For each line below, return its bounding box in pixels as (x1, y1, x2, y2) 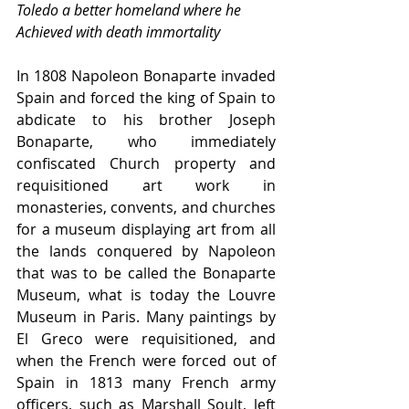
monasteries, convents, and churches (16, 197, 276, 218)
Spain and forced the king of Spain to (16, 88, 276, 109)
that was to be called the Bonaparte (16, 263, 276, 284)
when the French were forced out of (16, 351, 276, 372)
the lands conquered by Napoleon (16, 241, 276, 262)
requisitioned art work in (16, 175, 276, 196)
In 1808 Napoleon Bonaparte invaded (16, 66, 276, 87)
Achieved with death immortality (16, 22, 220, 43)
